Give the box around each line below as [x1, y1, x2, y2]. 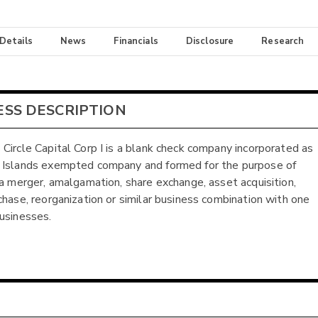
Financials [114, 35, 158, 48]
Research [261, 35, 305, 48]
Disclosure [185, 35, 234, 48]
